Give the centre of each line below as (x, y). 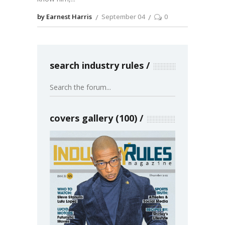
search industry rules (97, 66)
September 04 (123, 17)
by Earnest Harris (65, 17)
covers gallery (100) (93, 118)
